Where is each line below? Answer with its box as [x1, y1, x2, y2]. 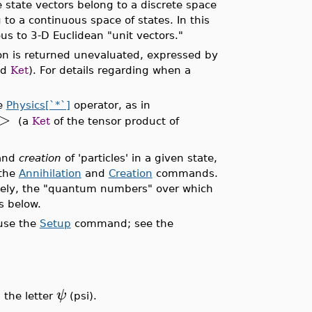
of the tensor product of [49, 114, 179, 127]
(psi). [65, 290, 97, 302]
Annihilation [18, 167, 81, 179]
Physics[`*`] [6, 99, 70, 111]
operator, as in [70, 99, 150, 111]
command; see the [70, 217, 173, 229]
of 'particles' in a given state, [61, 152, 217, 164]
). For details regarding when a [28, 64, 191, 76]
